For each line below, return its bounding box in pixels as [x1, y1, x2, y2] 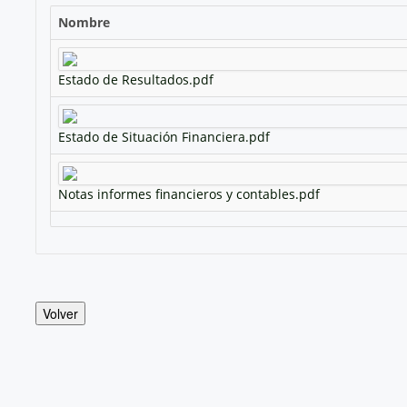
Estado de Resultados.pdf [57, 70, 213, 88]
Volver [42, 303, 78, 323]
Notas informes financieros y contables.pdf [57, 184, 320, 203]
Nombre [57, 13, 110, 31]
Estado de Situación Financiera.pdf [57, 127, 270, 145]
